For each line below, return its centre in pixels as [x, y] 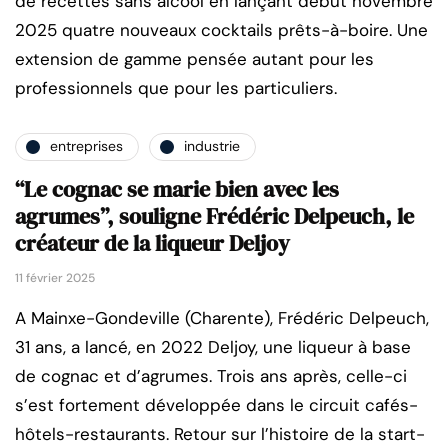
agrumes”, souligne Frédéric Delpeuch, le [214, 215]
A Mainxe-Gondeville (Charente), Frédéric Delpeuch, [222, 317]
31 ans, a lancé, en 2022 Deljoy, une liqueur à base [213, 346]
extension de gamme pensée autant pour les [194, 58]
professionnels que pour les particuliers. [176, 87]
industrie [212, 146]
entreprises [86, 146]
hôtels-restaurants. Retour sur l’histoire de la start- [220, 433]
